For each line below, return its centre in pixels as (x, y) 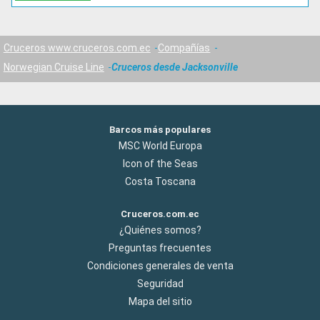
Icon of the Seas (160, 163)
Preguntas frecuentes (160, 248)
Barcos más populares (160, 129)
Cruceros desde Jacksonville (175, 67)
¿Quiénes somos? (160, 230)
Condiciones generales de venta (160, 266)
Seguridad (160, 284)
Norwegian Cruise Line (54, 67)
